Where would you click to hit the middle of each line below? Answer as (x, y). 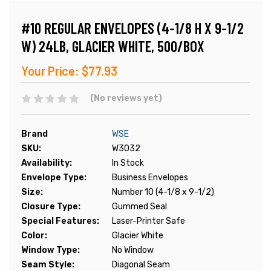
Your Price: (50, 71)
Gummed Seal (139, 207)
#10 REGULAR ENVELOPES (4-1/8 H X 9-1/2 (132, 28)
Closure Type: (51, 207)
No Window (133, 250)
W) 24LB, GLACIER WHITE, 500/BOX (113, 46)
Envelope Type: (54, 178)
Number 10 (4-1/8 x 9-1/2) (163, 192)
